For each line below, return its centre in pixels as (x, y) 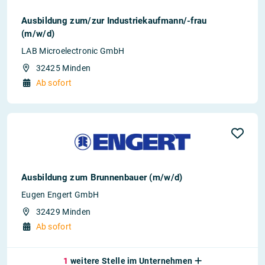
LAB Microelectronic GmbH (73, 51)
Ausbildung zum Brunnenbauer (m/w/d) (102, 177)
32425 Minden (63, 68)
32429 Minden (63, 212)
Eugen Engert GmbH (60, 195)
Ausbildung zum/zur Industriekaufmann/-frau (114, 21)
